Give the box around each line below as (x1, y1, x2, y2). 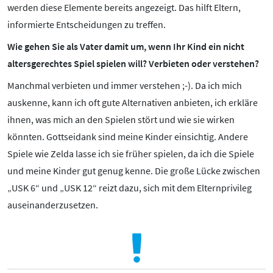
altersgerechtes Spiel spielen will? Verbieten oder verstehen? (7, 57, 259, 70)
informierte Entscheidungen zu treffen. (7, 18, 166, 31)
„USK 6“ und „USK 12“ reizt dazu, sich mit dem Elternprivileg (7, 182, 252, 194)
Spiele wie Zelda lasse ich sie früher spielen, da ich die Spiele (7, 147, 254, 160)
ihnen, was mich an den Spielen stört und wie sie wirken (7, 113, 235, 126)
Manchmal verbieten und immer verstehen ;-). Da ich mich (7, 79, 242, 92)
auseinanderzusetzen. (7, 199, 98, 211)
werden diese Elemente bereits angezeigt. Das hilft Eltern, (7, 1, 241, 14)
